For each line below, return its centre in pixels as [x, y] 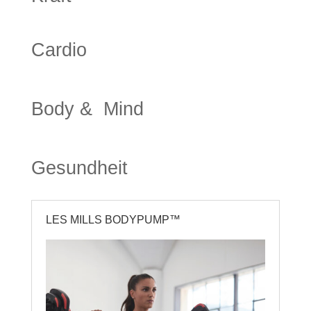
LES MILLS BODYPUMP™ [113, 219]
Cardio [59, 50]
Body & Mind [87, 109]
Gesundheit [79, 168]
